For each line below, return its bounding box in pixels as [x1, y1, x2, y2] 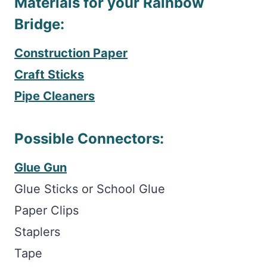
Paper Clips [14, 203, 79, 218]
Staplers [14, 225, 60, 239]
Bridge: [14, 15, 64, 33]
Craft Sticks [14, 67, 84, 82]
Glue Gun [14, 160, 67, 175]
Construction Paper [14, 46, 128, 60]
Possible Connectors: [14, 130, 167, 147]
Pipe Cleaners [14, 89, 95, 103]
